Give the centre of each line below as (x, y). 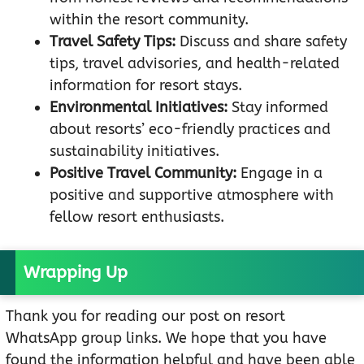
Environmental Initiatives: (139, 108)
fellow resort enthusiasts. (137, 217)
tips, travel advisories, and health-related (195, 64)
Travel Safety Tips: (113, 42)
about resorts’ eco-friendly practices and (190, 130)
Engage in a (279, 173)
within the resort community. (149, 20)
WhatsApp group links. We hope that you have (166, 338)
